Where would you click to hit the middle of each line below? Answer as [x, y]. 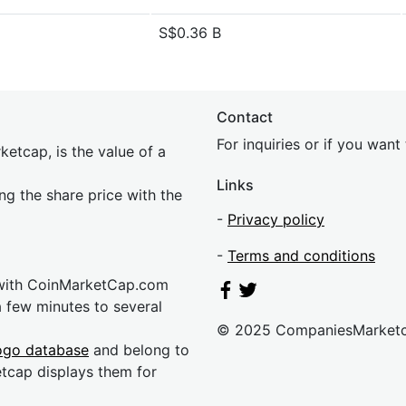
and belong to [139, 350]
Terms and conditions [301, 256]
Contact [245, 117]
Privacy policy [276, 219]
